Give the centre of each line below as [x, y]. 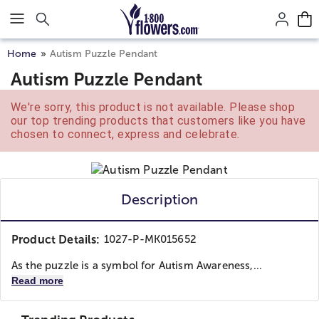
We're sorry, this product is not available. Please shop [153, 107]
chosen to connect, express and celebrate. [125, 134]
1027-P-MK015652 [150, 239]
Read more [37, 281]
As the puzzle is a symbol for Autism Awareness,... [137, 266]
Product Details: [56, 240]
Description [159, 199]
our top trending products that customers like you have [158, 121]
